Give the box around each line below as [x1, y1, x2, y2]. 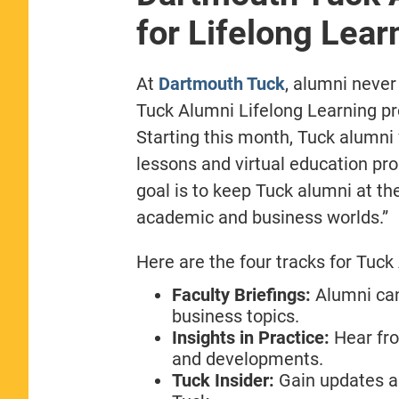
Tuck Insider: [171, 369, 274, 391]
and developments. [171, 347, 323, 370]
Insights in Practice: [171, 326, 330, 348]
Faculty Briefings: [171, 283, 311, 305]
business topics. [171, 305, 299, 327]
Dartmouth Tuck [158, 72, 285, 94]
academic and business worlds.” [135, 206, 388, 228]
